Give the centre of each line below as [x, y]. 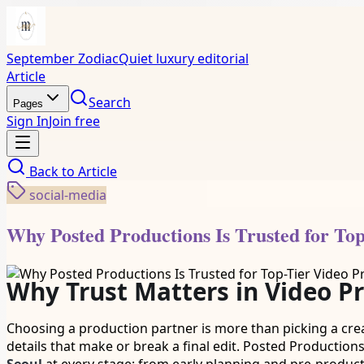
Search [110, 102]
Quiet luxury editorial [184, 58]
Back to [52, 171]
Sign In [28, 121]
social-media [68, 195]
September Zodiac [63, 58]
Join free [74, 121]
